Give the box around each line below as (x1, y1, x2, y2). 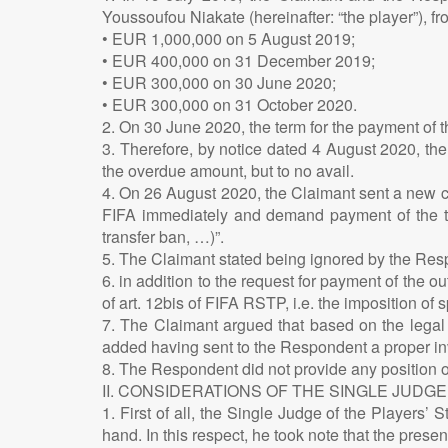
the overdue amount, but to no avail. (102, 158, 354, 182)
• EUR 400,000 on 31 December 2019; (102, 48, 375, 72)
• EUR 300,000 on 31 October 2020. (102, 92, 357, 116)
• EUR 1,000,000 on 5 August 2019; (102, 26, 355, 50)
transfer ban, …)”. (102, 224, 224, 248)
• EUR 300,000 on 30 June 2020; (102, 70, 336, 94)
